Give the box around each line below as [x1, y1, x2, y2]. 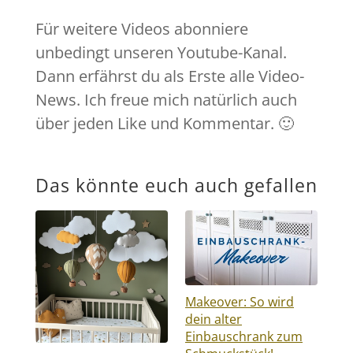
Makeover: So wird [184, 292, 294, 310]
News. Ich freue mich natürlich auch [35, 88, 297, 110]
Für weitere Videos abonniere [35, 17, 248, 39]
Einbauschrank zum [184, 326, 303, 345]
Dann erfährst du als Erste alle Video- [35, 65, 304, 87]
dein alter [184, 309, 242, 328]
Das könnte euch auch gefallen [35, 172, 318, 198]
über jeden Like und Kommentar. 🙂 [35, 112, 294, 134]
